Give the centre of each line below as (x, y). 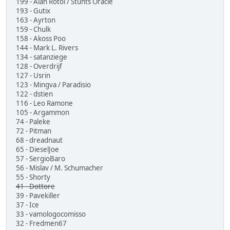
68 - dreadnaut (39, 140)
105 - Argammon (43, 112)
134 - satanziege (42, 57)
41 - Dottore (35, 186)
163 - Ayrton (36, 20)
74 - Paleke (33, 121)
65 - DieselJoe (37, 149)
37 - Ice (27, 205)
